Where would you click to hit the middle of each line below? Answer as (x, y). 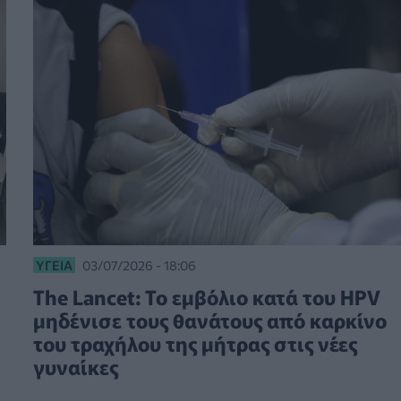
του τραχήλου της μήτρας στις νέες (195, 343)
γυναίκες (75, 367)
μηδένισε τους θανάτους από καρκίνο (209, 320)
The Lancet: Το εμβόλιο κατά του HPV (206, 297)
